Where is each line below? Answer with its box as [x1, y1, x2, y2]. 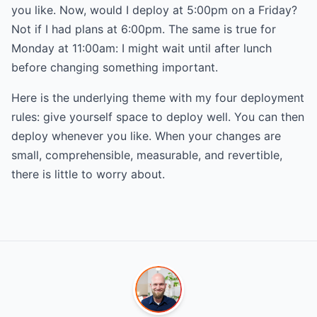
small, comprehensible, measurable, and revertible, [11, 148, 282, 162]
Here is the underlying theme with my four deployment [11, 91, 304, 105]
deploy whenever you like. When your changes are [11, 129, 281, 143]
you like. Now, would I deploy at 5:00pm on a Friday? [11, 3, 297, 17]
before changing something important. [11, 60, 218, 74]
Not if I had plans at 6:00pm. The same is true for [11, 22, 276, 36]
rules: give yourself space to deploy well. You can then [11, 110, 304, 124]
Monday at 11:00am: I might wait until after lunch [11, 41, 272, 55]
